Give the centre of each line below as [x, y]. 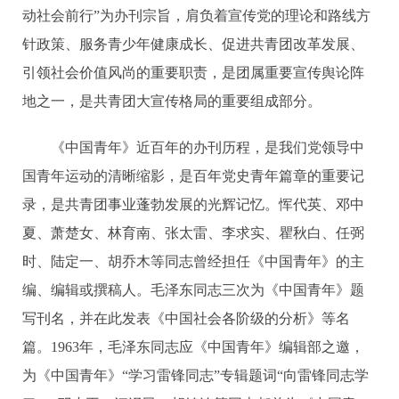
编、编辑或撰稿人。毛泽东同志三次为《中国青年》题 [193, 289]
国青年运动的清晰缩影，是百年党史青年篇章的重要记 [193, 175]
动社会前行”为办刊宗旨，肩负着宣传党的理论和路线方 [196, 15]
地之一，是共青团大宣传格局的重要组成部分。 [172, 101]
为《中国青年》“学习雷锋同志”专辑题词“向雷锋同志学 [195, 375]
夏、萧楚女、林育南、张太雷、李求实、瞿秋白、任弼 [193, 232]
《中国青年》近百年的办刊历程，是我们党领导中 [193, 147]
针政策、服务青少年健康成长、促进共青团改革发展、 [193, 44]
